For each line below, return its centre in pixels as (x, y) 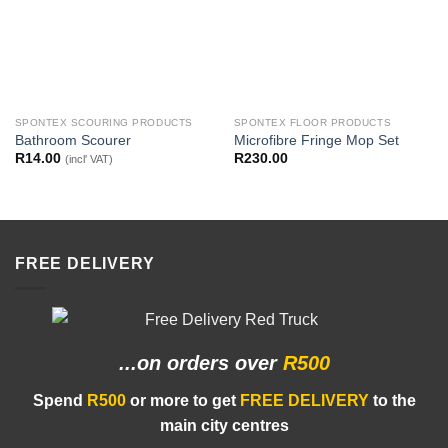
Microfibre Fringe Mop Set (316, 141)
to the (394, 401)
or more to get (180, 401)
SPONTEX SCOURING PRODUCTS (103, 122)
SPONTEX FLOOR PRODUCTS (312, 122)
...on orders (176, 363)
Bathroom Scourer (72, 141)
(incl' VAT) (88, 159)
